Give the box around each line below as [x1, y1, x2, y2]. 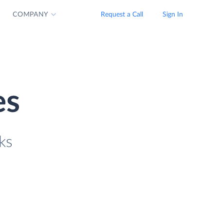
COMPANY [13, 11, 49, 18]
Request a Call [101, 11, 143, 18]
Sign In [163, 11, 183, 18]
